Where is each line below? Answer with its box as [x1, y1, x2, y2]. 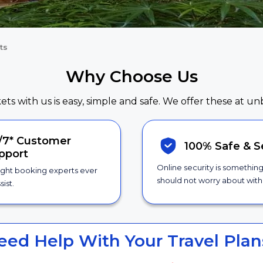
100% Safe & [184, 139, 254, 153]
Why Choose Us [65, 66, 198, 86]
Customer [16, 134, 71, 148]
